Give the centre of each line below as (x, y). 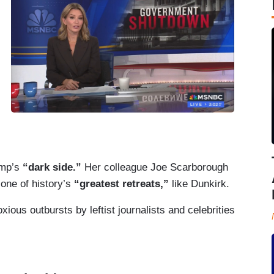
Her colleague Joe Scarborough (155, 167)
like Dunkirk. (202, 183)
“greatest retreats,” (121, 183)
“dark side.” (52, 167)
